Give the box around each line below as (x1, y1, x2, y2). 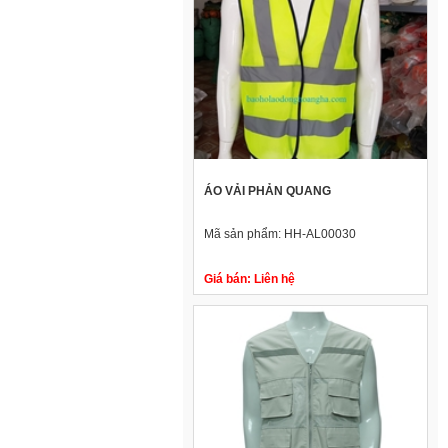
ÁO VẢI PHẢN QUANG (204, 184, 331, 199)
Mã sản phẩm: (204, 227, 284, 242)
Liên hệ (251, 272, 295, 287)
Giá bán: (204, 272, 251, 287)
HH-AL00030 (284, 227, 356, 242)
